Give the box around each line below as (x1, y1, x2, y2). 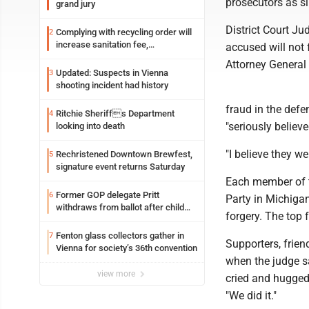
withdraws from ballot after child (56, 202, 184, 212)
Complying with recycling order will (56, 27, 192, 37)
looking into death (56, 121, 125, 131)
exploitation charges (56, 215, 136, 225)
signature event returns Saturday (56, 161, 185, 172)
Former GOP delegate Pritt (56, 190, 159, 200)
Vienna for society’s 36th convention (56, 243, 197, 253)
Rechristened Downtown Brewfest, (56, 149, 192, 159)
